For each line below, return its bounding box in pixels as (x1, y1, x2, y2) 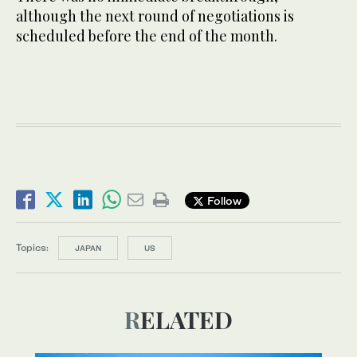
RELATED (140, 304, 233, 336)
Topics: (16, 241, 49, 254)
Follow (204, 193, 241, 207)
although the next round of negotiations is (16, 6, 294, 26)
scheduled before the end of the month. (16, 26, 277, 46)
